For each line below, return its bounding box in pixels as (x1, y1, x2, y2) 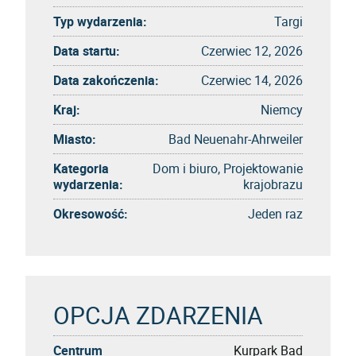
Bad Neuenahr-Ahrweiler (168, 130, 303, 148)
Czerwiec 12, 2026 (201, 41, 303, 60)
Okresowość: (53, 204, 128, 222)
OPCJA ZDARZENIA (53, 298, 263, 331)
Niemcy (261, 100, 303, 118)
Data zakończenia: (53, 71, 159, 89)
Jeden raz (248, 204, 303, 222)
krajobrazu (243, 175, 303, 193)
